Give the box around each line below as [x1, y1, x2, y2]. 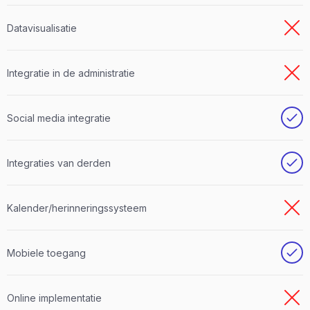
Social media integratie [7, 111, 111, 124]
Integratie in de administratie [7, 66, 135, 79]
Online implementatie [7, 291, 102, 304]
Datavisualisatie [7, 21, 77, 34]
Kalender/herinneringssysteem [7, 201, 147, 214]
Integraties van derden [7, 156, 111, 169]
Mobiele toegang [7, 246, 86, 259]
